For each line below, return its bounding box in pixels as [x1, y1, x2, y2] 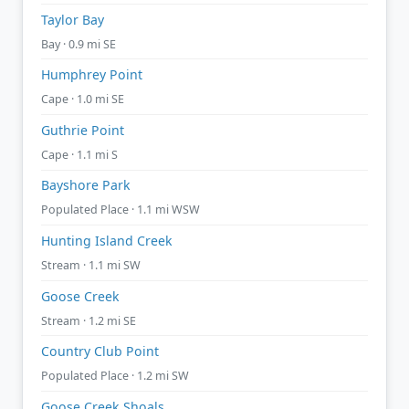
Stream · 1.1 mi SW [41, 257, 141, 273]
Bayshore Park [41, 176, 131, 194]
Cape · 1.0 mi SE [41, 91, 124, 108]
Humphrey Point [41, 66, 142, 84]
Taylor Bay [41, 10, 104, 28]
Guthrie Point [41, 121, 124, 139]
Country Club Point [41, 342, 159, 361]
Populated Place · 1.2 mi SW [41, 368, 189, 384]
